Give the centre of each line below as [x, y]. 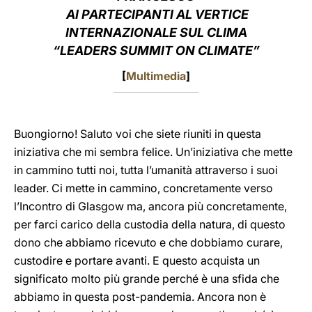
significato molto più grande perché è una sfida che [147, 279]
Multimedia [156, 76]
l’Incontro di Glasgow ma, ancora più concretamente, [150, 206]
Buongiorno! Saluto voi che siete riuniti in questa [138, 134]
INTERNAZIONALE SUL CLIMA [156, 32]
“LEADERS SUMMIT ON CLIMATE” [156, 50]
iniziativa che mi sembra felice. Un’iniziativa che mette [153, 152]
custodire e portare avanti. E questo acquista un [137, 260]
